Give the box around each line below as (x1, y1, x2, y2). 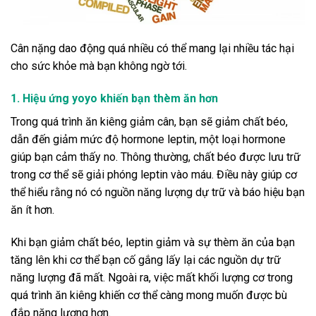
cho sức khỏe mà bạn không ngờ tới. (11, 59, 187, 73)
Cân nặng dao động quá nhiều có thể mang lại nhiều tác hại (11, 41, 294, 55)
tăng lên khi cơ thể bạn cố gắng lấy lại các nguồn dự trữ (11, 253, 281, 267)
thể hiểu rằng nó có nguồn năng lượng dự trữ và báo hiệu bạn (11, 185, 305, 199)
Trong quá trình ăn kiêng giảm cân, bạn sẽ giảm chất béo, (11, 114, 288, 128)
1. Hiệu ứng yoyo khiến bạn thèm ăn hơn (11, 91, 218, 105)
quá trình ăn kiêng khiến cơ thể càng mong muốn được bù (11, 288, 287, 302)
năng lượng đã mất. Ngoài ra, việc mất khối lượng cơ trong (11, 270, 293, 284)
